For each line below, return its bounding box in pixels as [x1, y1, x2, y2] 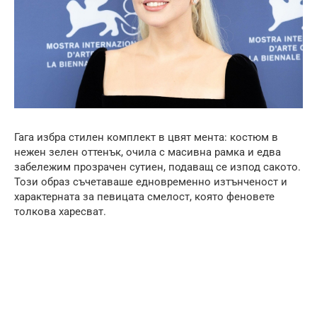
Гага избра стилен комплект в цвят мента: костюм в [14, 131, 278, 144]
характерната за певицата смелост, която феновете [14, 190, 275, 204]
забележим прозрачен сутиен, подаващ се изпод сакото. [14, 161, 301, 174]
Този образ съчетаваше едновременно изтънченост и [14, 175, 287, 189]
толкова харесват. [14, 205, 106, 219]
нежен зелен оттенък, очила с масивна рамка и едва [14, 146, 281, 159]
